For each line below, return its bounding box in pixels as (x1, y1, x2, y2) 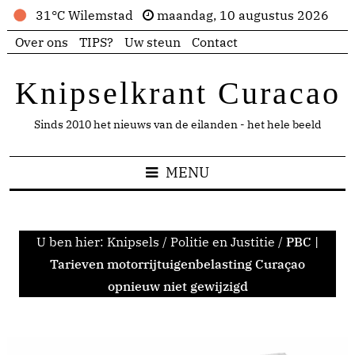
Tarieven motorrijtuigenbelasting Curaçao (50, 256, 305, 272)
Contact (192, 34, 238, 50)
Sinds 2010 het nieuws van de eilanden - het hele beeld (33, 117, 322, 132)
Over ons (15, 34, 68, 50)
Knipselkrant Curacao (14, 75, 341, 111)
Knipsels (107, 234, 159, 250)
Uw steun (124, 34, 181, 50)
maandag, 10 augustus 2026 (154, 7, 329, 23)
